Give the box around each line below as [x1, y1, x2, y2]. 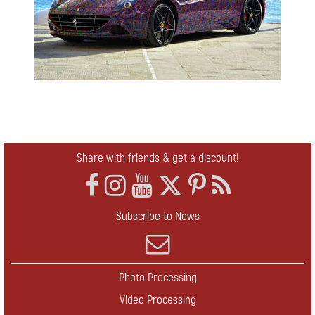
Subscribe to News [115, 209, 200, 224]
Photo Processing [118, 270, 197, 285]
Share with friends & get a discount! [76, 150, 239, 165]
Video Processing [119, 292, 196, 307]
